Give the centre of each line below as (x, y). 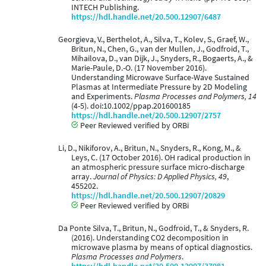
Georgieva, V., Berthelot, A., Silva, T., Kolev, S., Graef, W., (153, 40)
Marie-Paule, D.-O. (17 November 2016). (139, 68)
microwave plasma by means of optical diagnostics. (162, 248)
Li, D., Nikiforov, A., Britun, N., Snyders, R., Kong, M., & (149, 148)
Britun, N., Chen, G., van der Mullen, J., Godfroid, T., (160, 49)
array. (82, 177)
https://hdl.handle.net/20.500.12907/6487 (146, 17)
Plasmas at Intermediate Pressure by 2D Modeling (159, 87)
